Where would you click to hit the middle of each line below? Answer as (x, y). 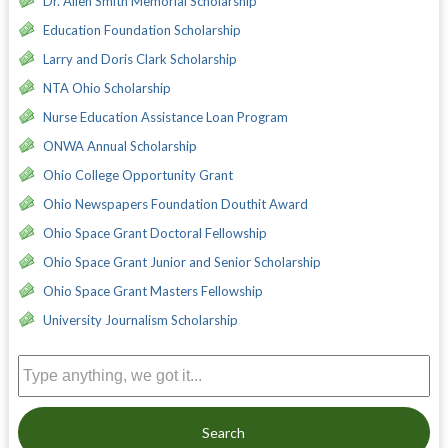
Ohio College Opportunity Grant (137, 174)
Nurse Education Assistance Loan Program (165, 116)
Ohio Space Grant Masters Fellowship (152, 290)
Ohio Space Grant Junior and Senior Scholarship (181, 261)
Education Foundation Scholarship (141, 29)
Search (224, 432)
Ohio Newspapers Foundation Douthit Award (175, 203)
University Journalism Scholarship (140, 319)
